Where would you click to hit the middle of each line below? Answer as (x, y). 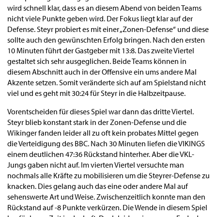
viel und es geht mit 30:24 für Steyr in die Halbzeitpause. (96, 93)
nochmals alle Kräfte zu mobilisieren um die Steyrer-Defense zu (108, 175)
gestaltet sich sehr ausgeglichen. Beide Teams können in (97, 61)
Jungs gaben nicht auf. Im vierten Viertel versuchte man (96, 165)
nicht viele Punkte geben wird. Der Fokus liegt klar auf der (100, 18)
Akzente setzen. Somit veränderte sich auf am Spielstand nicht (107, 82)
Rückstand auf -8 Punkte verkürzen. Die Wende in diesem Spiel (107, 207)
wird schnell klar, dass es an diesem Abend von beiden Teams (104, 8)
